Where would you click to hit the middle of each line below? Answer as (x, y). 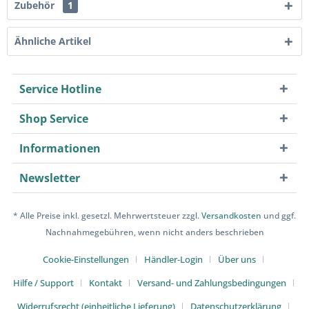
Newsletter (49, 178)
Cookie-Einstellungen (86, 260)
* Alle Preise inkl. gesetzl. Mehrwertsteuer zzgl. (107, 216)
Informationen (60, 148)
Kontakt (105, 283)
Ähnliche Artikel (53, 41)
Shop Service (53, 118)
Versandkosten (231, 216)
